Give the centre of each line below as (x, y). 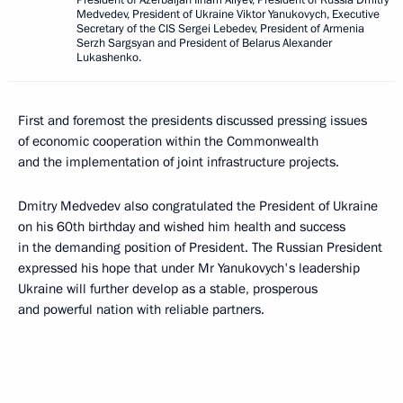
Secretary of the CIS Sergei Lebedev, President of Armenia (220, 28)
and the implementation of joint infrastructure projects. (179, 161)
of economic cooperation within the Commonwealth (168, 141)
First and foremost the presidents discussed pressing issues (193, 120)
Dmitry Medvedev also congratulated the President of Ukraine (198, 206)
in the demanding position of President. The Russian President (200, 247)
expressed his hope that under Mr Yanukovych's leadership (189, 268)
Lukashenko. (109, 57)
